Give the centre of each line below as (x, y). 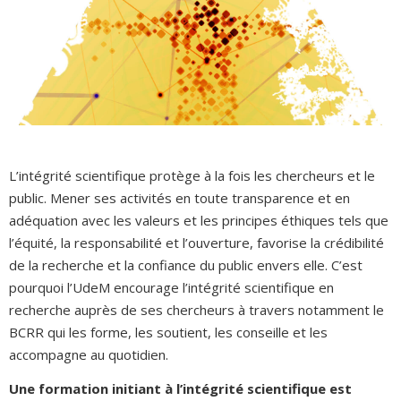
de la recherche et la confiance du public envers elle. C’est (186, 265)
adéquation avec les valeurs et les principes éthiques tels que (199, 220)
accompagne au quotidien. (89, 354)
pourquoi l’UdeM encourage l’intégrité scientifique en (171, 287)
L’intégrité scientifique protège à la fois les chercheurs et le (192, 175)
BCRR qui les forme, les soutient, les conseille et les (168, 332)
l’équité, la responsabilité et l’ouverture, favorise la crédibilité (196, 243)
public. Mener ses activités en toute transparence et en (179, 198)
